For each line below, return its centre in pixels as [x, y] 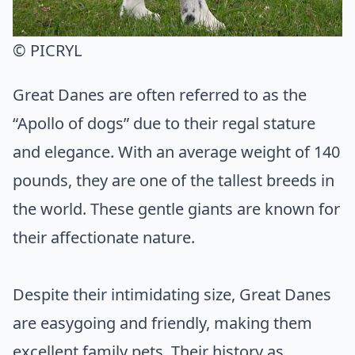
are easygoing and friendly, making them [162, 323]
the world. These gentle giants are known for [176, 208]
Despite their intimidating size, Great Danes [172, 294]
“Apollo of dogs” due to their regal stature [164, 123]
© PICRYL [47, 50]
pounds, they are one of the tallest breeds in [174, 180]
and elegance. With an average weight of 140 [176, 151]
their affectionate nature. [104, 237]
